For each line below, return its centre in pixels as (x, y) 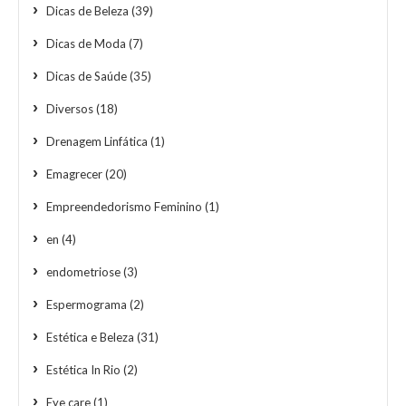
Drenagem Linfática (97, 141)
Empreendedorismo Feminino (124, 206)
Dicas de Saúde (87, 76)
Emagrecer (74, 174)
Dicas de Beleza (87, 10)
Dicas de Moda (86, 43)
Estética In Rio (83, 369)
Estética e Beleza (90, 337)
